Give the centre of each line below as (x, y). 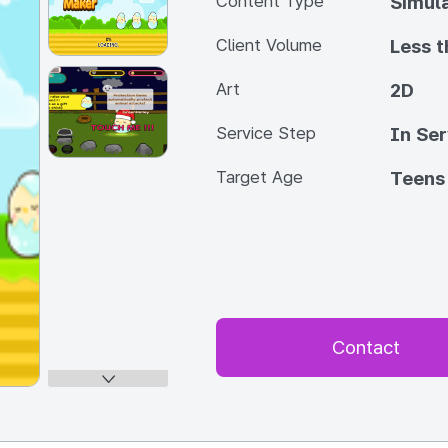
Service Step (266, 133)
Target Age (259, 177)
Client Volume (269, 45)
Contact (366, 347)
